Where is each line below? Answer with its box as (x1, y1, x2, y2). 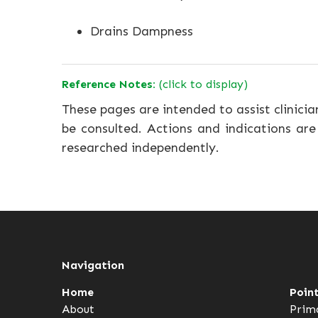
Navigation (62, 258, 124, 272)
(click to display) (155, 77, 248, 91)
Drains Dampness (90, 23, 193, 39)
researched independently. (62, 140, 219, 155)
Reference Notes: (62, 77, 155, 91)
